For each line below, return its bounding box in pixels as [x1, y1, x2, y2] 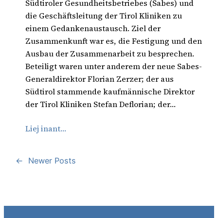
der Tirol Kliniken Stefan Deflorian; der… [25, 98, 176, 109]
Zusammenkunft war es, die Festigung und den [25, 35, 202, 46]
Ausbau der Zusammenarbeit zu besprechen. [25, 48, 194, 59]
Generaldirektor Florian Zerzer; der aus [25, 73, 174, 84]
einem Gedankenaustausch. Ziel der [25, 22, 161, 34]
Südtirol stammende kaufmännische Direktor [25, 86, 195, 97]
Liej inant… [25, 123, 66, 134]
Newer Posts [28, 155, 76, 165]
